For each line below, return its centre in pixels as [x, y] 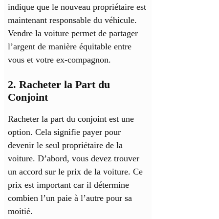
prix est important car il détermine [68, 185]
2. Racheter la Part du [59, 85]
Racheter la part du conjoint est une [71, 119]
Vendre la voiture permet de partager [73, 33]
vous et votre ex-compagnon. [59, 60]
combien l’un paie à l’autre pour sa [70, 198]
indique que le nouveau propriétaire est [77, 7]
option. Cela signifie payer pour [64, 132]
